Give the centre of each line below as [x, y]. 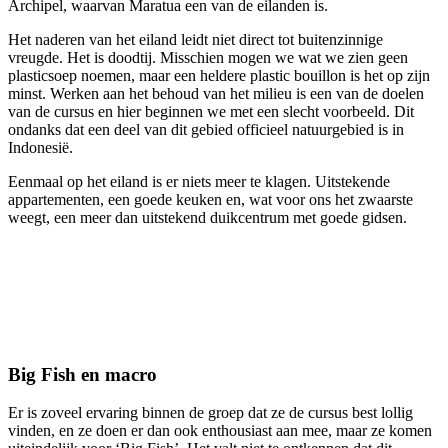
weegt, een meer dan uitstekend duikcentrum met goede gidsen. [207, 217]
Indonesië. [40, 147]
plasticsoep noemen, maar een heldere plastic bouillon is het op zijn [219, 75]
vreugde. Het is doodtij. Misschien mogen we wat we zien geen [208, 57]
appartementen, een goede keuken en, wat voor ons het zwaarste [210, 199]
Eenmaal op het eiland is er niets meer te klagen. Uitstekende [199, 181]
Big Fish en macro [82, 374]
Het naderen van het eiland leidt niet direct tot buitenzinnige [195, 39]
